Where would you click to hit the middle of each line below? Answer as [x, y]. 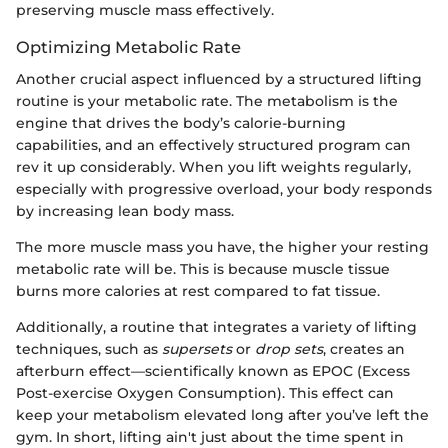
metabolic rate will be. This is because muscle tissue [203, 269]
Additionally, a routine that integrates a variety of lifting [216, 327]
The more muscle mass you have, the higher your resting [222, 247]
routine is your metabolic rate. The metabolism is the [207, 101]
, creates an [364, 349]
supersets [197, 349]
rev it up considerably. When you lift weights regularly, [213, 167]
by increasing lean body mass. [125, 211]
